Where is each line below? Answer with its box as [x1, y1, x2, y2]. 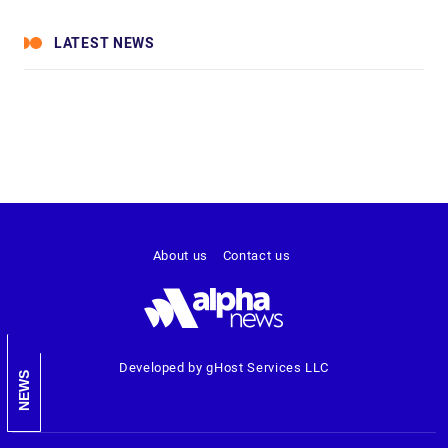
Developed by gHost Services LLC [118, 360, 330, 375]
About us [152, 248, 208, 263]
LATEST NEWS [54, 35, 155, 51]
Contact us [222, 248, 291, 263]
